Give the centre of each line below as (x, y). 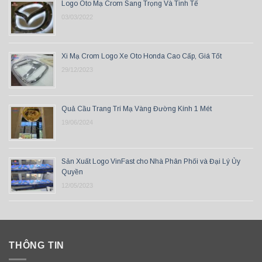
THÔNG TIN (37, 245)
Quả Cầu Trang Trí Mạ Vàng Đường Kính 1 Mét (137, 108)
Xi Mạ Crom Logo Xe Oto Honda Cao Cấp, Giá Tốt (142, 56)
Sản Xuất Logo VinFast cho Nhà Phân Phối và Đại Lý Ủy (151, 161)
